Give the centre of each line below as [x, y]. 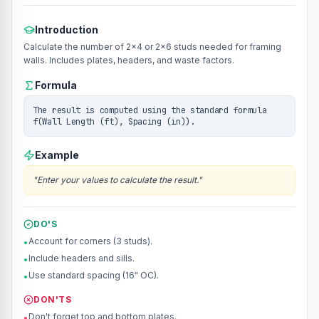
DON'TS [53, 299]
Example [57, 155]
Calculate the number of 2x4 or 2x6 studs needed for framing [152, 47]
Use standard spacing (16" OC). [94, 275]
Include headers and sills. [82, 258]
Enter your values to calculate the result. [117, 180]
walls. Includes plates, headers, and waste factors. [129, 60]
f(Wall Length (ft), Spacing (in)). [114, 122]
